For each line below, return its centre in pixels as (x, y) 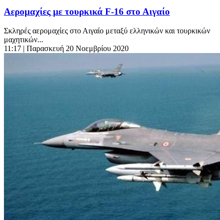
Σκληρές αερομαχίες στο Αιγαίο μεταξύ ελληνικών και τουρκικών (107, 30)
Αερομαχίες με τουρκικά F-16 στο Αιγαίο (87, 11)
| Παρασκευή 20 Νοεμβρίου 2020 (76, 48)
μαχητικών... (24, 39)
